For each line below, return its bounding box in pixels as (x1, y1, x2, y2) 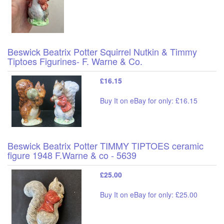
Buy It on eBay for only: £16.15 (100, 95, 197, 105)
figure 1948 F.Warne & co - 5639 (7, 148, 136, 161)
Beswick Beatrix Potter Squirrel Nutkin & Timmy (7, 44, 197, 58)
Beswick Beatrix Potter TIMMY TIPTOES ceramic (7, 138, 203, 152)
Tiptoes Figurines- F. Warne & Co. (7, 54, 142, 67)
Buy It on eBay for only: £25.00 (100, 189, 197, 199)
